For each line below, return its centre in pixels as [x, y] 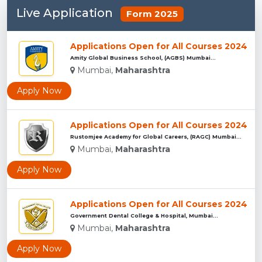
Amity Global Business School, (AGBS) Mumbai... [143, 57]
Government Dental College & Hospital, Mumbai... [144, 215]
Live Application [66, 13]
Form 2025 [152, 14]
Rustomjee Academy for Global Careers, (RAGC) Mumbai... [156, 136]
